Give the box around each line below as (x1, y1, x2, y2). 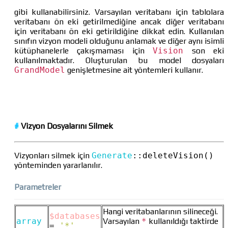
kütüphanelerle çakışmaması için (14, 45, 153, 55)
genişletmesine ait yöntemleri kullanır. (65, 65, 203, 75)
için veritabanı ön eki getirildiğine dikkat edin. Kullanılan (14, 26, 224, 36)
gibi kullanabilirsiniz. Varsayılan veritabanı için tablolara (14, 7, 224, 17)
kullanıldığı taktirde (147, 216, 218, 226)
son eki (183, 45, 224, 55)
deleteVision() (142, 151, 214, 161)
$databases (49, 211, 100, 221)
